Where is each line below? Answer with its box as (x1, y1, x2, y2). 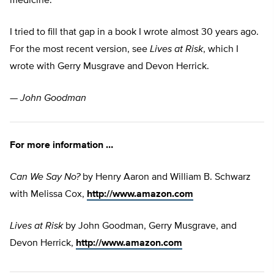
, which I (203, 45, 239, 55)
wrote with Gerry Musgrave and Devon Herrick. (10, 62, 209, 72)
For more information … (10, 141, 113, 151)
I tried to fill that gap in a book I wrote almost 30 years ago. (10, 28, 259, 38)
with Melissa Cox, (10, 190, 87, 200)
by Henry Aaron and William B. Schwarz (80, 172, 251, 183)
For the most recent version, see (10, 45, 150, 55)
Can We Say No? (10, 172, 80, 183)
